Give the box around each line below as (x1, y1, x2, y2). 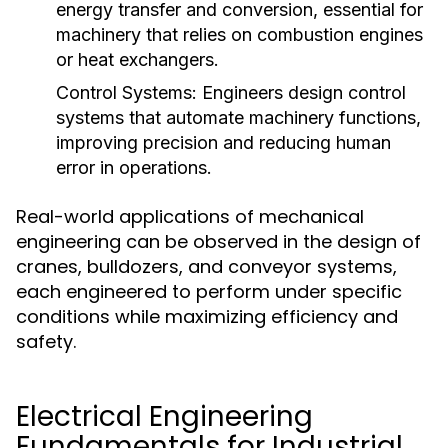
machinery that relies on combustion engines (56, 24, 423, 45)
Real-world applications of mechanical (16, 204, 364, 229)
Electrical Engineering (16, 397, 313, 436)
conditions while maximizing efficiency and (16, 304, 398, 329)
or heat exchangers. (56, 49, 219, 70)
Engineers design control (197, 82, 406, 103)
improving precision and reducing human (56, 132, 391, 153)
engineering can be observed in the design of (16, 229, 421, 254)
